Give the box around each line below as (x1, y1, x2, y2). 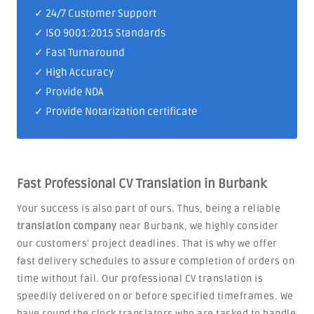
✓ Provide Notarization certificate (34, 105, 198, 118)
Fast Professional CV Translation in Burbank (16, 176, 266, 191)
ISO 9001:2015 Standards (45, 27, 165, 39)
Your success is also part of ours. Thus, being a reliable (16, 203, 281, 214)
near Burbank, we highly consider (116, 220, 279, 232)
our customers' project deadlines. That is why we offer (16, 238, 278, 250)
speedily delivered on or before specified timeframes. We (16, 290, 294, 302)
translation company (16, 220, 117, 232)
